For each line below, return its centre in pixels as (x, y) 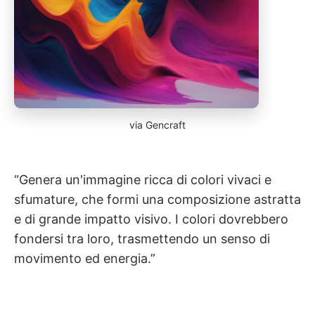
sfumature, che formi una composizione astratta (157, 199)
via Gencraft (157, 125)
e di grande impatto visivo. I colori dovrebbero (151, 219)
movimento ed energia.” (85, 258)
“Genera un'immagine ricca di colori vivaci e (143, 180)
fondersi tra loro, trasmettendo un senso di (142, 239)
